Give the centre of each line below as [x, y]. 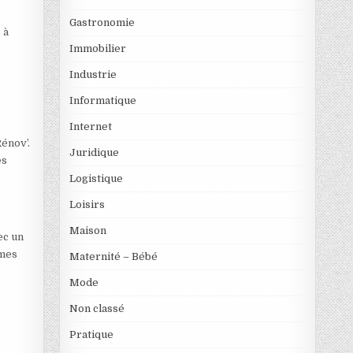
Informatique [102, 100]
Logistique [96, 178]
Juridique [94, 152]
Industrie [93, 74]
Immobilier [97, 48]
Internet [90, 126]
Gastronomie [102, 22]
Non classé [97, 308]
